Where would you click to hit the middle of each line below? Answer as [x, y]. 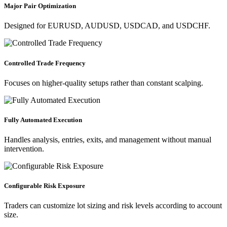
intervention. [24, 149]
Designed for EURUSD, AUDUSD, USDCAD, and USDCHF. [107, 26]
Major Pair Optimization [40, 6]
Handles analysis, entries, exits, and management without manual [108, 140]
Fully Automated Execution [43, 120]
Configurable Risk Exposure [45, 186]
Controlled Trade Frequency [45, 63]
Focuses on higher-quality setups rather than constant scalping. [104, 83]
